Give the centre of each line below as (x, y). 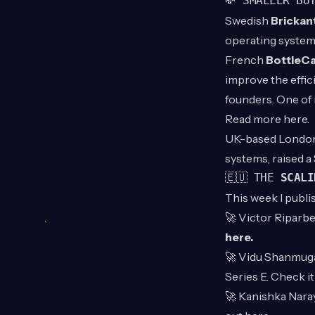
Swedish (248, 21)
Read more (254, 119)
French (245, 60)
